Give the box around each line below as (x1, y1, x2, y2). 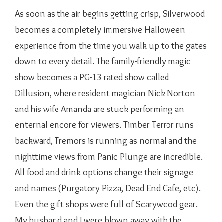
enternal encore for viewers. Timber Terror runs (15, 119, 194, 130)
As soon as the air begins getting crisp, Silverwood (15, 8, 205, 19)
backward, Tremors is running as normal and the (15, 135, 197, 146)
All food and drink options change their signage (15, 166, 193, 178)
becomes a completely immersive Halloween (15, 24, 185, 35)
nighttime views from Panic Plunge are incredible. (15, 151, 203, 162)
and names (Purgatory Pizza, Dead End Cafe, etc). (15, 182, 201, 194)
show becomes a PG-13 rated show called (15, 71, 169, 83)
